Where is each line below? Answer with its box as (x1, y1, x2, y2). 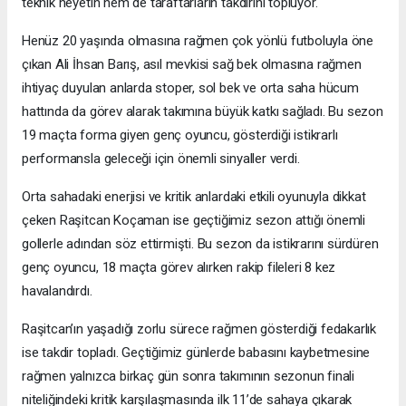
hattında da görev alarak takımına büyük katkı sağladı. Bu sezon (22, 103, 383, 121)
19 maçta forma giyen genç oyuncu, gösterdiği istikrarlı (22, 127, 338, 144)
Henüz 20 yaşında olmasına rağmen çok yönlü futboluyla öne (22, 33, 374, 50)
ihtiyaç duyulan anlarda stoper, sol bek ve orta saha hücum (22, 80, 359, 97)
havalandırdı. (22, 283, 92, 300)
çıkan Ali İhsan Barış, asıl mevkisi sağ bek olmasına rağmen (22, 56, 362, 73)
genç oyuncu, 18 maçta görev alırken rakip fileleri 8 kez (22, 259, 336, 276)
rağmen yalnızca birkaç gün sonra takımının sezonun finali (22, 368, 355, 385)
